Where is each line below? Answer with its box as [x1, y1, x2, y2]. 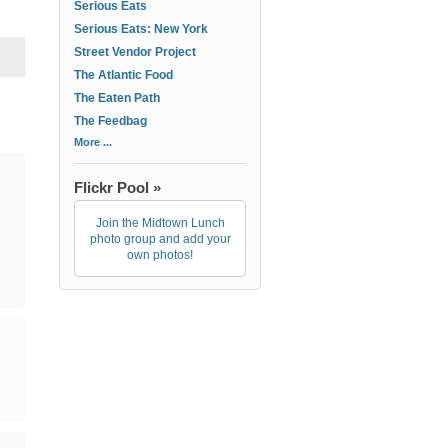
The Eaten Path [74, 91, 160, 105]
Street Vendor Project [74, 45, 196, 59]
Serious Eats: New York [74, 22, 208, 36]
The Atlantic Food [74, 68, 173, 82]
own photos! [127, 248, 193, 262]
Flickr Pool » [74, 179, 161, 196]
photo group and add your [89, 232, 231, 246]
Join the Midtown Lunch [95, 216, 225, 230]
